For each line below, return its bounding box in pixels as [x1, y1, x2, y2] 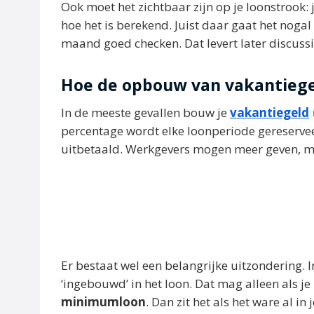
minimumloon [61, 293, 146, 310]
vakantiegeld [230, 104, 309, 121]
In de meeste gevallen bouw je [61, 104, 230, 121]
